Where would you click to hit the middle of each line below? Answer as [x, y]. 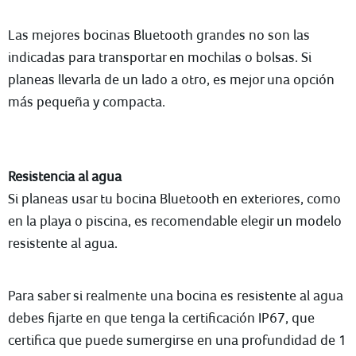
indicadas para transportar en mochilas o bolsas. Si [160, 57]
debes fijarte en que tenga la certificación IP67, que [161, 317]
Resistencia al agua [65, 176]
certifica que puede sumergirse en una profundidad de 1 [177, 340]
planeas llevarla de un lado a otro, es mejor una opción [171, 79]
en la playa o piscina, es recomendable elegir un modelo [175, 221]
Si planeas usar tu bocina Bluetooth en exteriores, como [174, 198]
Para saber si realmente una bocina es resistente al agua [176, 295]
